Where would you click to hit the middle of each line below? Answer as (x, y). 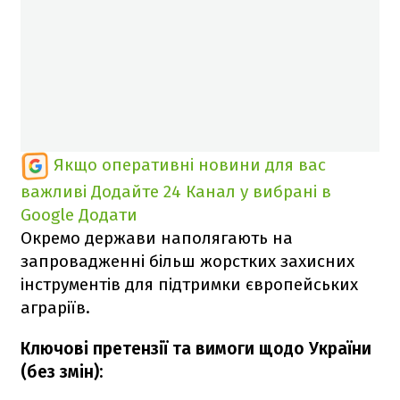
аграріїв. (55, 307)
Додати (108, 214)
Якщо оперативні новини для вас (190, 164)
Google (47, 214)
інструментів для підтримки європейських (189, 284)
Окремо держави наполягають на (157, 237)
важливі (54, 191)
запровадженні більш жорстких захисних (187, 261)
